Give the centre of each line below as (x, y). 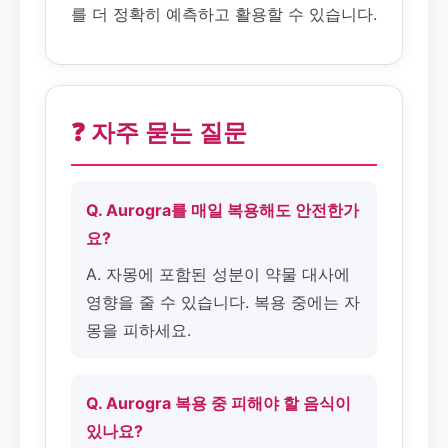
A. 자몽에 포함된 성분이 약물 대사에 (218, 274)
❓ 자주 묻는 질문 (159, 132)
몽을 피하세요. (138, 330)
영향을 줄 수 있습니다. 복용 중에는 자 (223, 302)
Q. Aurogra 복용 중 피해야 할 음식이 (218, 403)
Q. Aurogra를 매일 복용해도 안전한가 (222, 210)
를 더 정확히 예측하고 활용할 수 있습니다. (224, 14)
